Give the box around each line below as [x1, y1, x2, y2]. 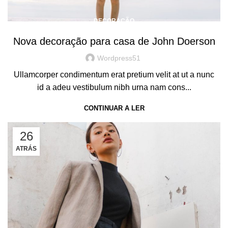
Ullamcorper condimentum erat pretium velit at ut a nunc [14, 70, 214, 79]
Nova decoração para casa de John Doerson [13, 36, 215, 47]
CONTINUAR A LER [83, 104, 145, 112]
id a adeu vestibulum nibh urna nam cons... [37, 83, 191, 92]
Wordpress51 [97, 54, 140, 63]
